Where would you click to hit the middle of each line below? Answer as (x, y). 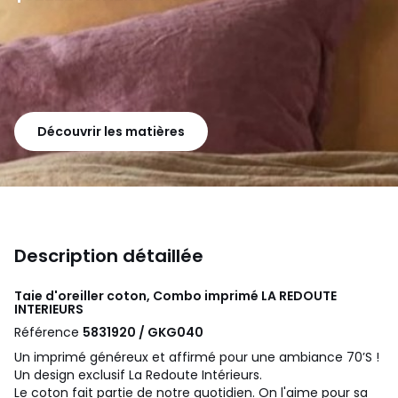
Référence (48, 332)
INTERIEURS (49, 309)
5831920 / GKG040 (143, 332)
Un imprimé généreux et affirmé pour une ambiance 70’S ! (197, 357)
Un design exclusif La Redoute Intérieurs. (138, 374)
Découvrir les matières (111, 131)
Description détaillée (109, 255)
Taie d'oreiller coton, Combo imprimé (138, 295)
